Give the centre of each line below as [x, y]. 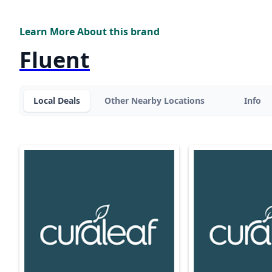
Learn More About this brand [90, 32]
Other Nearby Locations [155, 101]
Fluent [55, 60]
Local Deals [57, 101]
